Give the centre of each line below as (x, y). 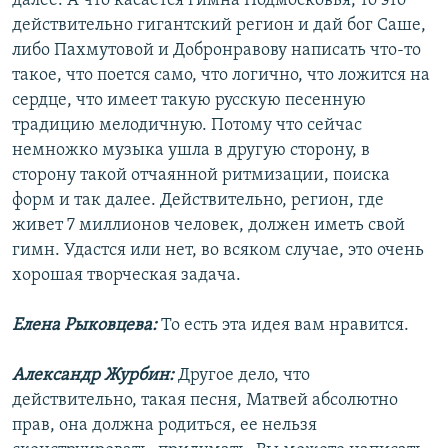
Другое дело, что (244, 376)
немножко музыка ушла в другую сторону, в (191, 151)
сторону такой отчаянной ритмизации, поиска (201, 176)
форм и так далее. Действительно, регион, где (198, 201)
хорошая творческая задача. (126, 276)
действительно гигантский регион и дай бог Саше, (219, 26)
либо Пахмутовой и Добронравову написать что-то (216, 51)
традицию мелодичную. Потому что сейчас (187, 126)
